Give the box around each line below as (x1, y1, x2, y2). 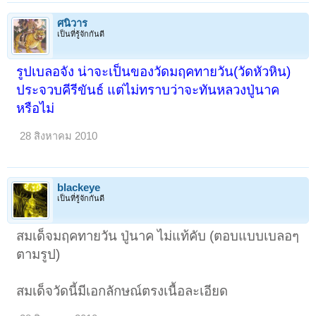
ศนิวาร (57, 17, 87, 29)
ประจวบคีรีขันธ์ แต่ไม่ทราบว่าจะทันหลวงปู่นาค (16, 82, 280, 97)
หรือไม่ (16, 100, 55, 116)
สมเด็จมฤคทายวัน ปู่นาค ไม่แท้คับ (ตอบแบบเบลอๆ (16, 228, 300, 243)
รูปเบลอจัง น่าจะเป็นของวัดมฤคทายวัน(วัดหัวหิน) (16, 63, 291, 79)
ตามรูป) (16, 246, 61, 262)
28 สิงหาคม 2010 (20, 130, 98, 142)
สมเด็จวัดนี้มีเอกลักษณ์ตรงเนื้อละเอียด (16, 283, 229, 298)
